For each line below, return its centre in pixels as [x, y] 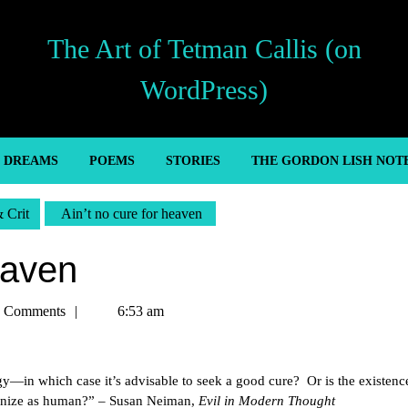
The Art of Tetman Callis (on [204, 48]
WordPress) [204, 89]
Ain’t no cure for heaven [130, 214]
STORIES [193, 161]
